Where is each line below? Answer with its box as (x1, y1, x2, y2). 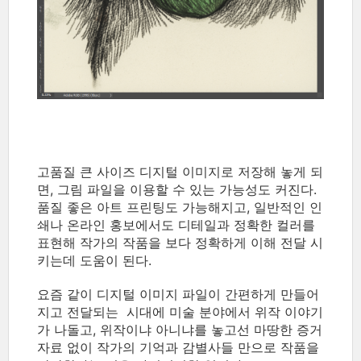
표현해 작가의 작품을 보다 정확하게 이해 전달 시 (37, 234, 323, 251)
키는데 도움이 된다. (37, 252, 151, 269)
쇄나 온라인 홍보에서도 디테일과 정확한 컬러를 (37, 217, 315, 234)
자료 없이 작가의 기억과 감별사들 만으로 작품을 (37, 339, 319, 356)
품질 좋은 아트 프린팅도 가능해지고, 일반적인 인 (37, 199, 322, 216)
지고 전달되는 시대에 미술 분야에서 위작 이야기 (37, 304, 323, 321)
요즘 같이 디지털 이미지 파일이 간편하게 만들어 (37, 286, 319, 303)
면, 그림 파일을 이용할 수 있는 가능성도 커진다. (37, 181, 317, 198)
